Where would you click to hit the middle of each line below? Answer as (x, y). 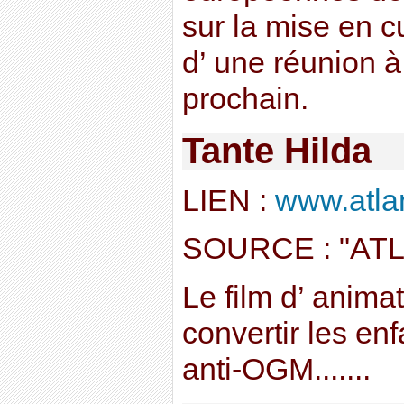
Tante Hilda (276, 151)
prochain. (245, 98)
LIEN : (228, 200)
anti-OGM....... (276, 370)
